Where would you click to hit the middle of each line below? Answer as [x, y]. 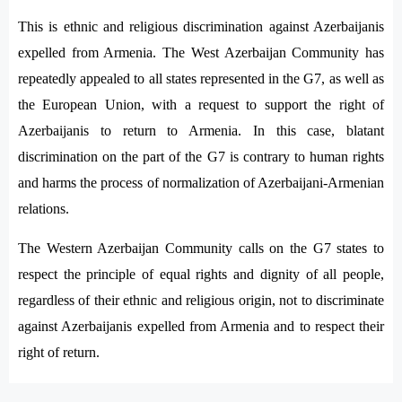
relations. [44, 209]
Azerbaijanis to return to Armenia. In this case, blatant [201, 131]
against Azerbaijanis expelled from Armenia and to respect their [201, 326]
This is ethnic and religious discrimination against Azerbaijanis [201, 26]
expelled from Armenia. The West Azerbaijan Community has [201, 52]
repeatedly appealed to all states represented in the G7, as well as [201, 79]
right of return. [59, 352]
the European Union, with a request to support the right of [201, 105]
